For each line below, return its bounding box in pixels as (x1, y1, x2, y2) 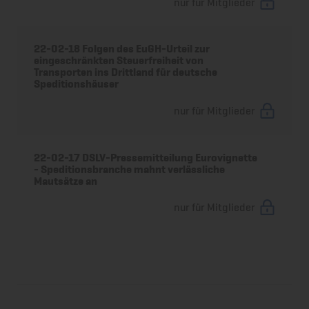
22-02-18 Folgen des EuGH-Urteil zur (34, 42, 210, 56)
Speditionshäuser (34, 77, 119, 91)
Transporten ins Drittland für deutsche (34, 66, 218, 79)
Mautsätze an (34, 174, 98, 188)
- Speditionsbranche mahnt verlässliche (34, 162, 226, 176)
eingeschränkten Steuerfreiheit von (34, 54, 204, 68)
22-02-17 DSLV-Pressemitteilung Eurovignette (34, 150, 258, 164)
